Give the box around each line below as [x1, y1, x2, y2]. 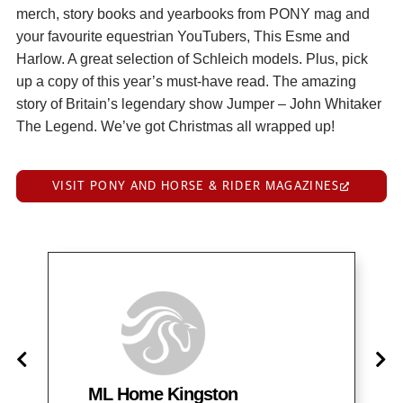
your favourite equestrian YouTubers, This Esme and [16, 28, 350, 44]
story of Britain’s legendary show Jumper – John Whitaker [16, 95, 381, 112]
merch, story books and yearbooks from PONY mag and [16, 5, 370, 22]
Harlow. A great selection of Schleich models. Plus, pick [16, 50, 368, 67]
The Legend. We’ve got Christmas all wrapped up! [16, 118, 335, 134]
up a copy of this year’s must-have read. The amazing [16, 73, 356, 89]
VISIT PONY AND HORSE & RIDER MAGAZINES [52, 179, 340, 193]
